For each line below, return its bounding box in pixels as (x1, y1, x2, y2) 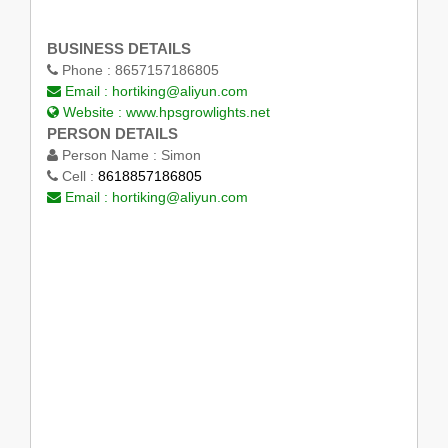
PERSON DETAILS (46, 124, 178, 142)
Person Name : (57, 146, 161, 163)
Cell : (57, 167, 98, 184)
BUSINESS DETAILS (46, 39, 191, 57)
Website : (58, 103, 126, 120)
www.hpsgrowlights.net (125, 103, 270, 120)
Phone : (57, 61, 115, 78)
